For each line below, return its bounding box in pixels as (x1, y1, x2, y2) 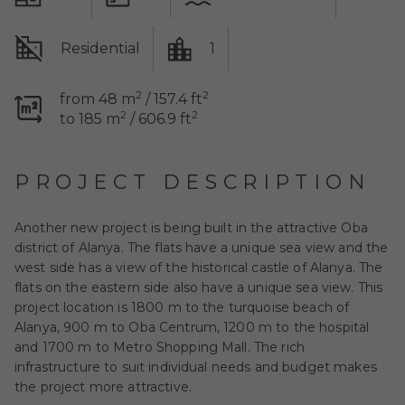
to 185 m (60, 110, 120, 127)
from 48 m (60, 90, 136, 108)
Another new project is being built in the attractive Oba (14, 220, 368, 236)
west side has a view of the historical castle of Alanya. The (14, 259, 383, 276)
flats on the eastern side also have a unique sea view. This (14, 279, 383, 296)
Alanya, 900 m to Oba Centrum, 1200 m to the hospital (14, 319, 370, 335)
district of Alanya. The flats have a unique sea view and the (14, 240, 389, 256)
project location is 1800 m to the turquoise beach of (14, 299, 350, 316)
